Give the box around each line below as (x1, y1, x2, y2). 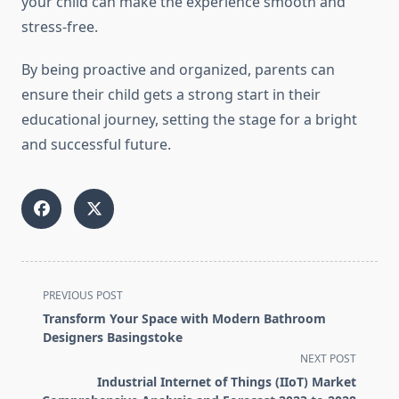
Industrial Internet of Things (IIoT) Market (97, 373, 356, 391)
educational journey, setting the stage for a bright (21, 110, 357, 130)
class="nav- (20, 305, 96, 325)
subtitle (20, 326, 71, 346)
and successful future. (21, 134, 171, 155)
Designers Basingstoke (43, 329, 183, 346)
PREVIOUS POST (43, 288, 123, 304)
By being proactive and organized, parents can (21, 60, 335, 80)
